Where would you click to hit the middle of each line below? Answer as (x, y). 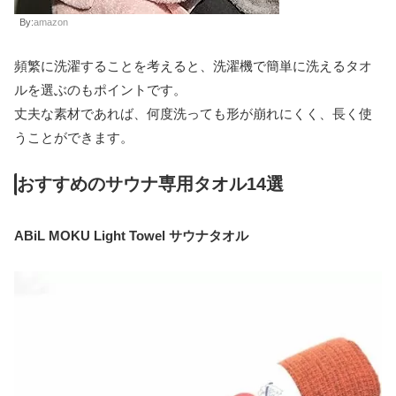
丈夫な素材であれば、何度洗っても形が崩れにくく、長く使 (193, 113)
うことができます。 (74, 137)
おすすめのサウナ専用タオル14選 (150, 183)
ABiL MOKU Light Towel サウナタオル (133, 236)
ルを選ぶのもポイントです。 (100, 89)
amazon (51, 22)
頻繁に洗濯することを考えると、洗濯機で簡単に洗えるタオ (193, 65)
